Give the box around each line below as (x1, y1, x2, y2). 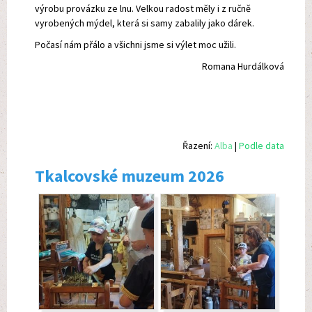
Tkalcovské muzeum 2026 (35, 165, 224, 187)
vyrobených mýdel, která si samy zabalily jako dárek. (35, 17, 254, 30)
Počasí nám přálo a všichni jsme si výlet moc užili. (35, 38, 236, 52)
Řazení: (182, 139, 214, 153)
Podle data (239, 139, 284, 153)
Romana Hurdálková (202, 60, 284, 73)
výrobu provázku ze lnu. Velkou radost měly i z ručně (35, 2, 251, 15)
